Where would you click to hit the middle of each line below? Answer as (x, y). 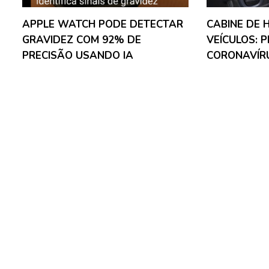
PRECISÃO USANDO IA (78, 55)
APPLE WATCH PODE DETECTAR (103, 24)
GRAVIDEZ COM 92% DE (82, 40)
